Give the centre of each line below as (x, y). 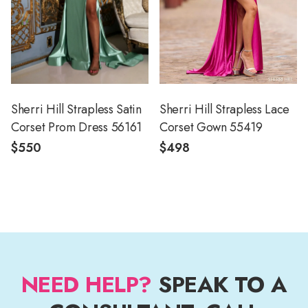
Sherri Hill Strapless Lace (225, 109)
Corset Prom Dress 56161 (77, 127)
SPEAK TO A (219, 284)
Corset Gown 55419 (211, 127)
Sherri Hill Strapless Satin (76, 109)
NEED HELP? (86, 284)
